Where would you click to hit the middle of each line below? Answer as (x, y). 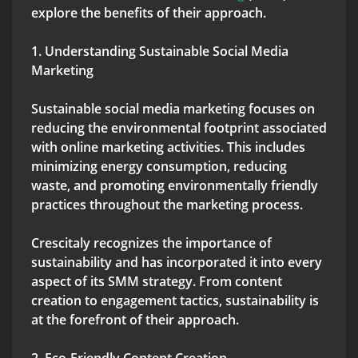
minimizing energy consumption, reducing (159, 167)
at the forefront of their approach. (135, 320)
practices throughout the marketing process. (167, 205)
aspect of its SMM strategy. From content (157, 282)
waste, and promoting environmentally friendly (175, 186)
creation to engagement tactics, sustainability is (175, 301)
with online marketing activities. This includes (168, 147)
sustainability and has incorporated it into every (177, 263)
